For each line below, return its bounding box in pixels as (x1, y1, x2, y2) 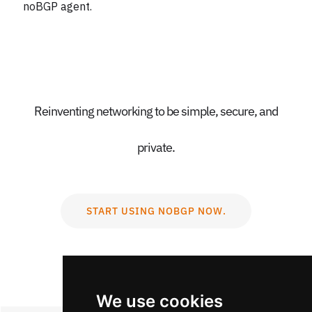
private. (137, 139, 175, 155)
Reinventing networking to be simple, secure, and (34, 102, 278, 119)
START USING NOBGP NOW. (86, 204, 226, 217)
